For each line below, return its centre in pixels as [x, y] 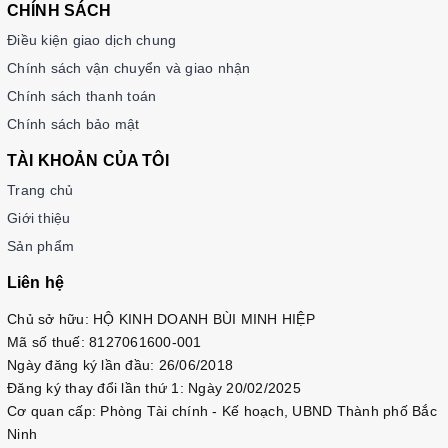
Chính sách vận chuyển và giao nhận [129, 67]
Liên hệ [36, 282]
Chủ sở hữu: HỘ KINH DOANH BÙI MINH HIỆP [161, 318]
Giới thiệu [39, 217]
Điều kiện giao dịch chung [92, 39]
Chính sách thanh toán [82, 95]
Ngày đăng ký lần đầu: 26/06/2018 [120, 364]
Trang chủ [40, 189]
